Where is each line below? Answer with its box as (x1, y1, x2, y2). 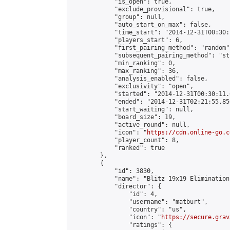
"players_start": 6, (71, 36, 183, 44)
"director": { (71, 183, 161, 190)
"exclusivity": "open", (71, 83, 194, 90)
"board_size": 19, (71, 113, 176, 121)
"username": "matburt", (71, 198, 208, 205)
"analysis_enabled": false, (71, 75, 208, 82)
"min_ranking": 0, (71, 60, 176, 67)
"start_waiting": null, (71, 106, 194, 113)
